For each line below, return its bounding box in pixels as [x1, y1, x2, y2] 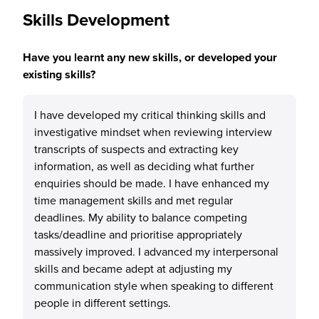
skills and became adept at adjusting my [34, 261, 232, 276]
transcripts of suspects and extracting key [34, 141, 239, 157]
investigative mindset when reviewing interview [34, 124, 272, 140]
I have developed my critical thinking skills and [34, 107, 266, 122]
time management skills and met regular [34, 192, 233, 208]
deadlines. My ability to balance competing [34, 209, 247, 225]
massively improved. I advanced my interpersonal [34, 244, 278, 259]
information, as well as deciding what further [34, 158, 254, 174]
